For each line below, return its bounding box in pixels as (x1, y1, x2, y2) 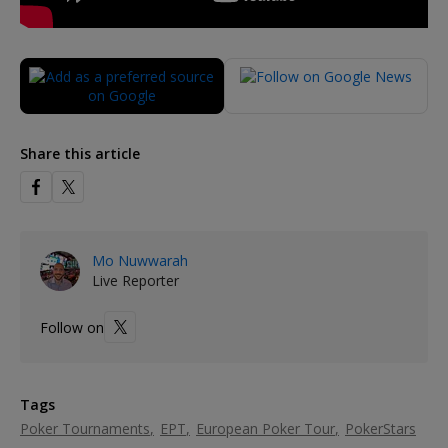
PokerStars (345, 419, 416, 439)
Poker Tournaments (20, 419, 150, 439)
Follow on (40, 317, 104, 337)
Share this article (20, 144, 140, 164)
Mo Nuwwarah (92, 251, 188, 271)
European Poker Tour (196, 419, 335, 439)
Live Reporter (92, 271, 179, 291)
